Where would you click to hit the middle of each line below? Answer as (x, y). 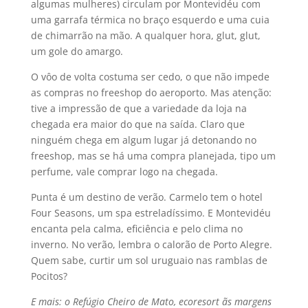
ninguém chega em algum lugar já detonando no (143, 140)
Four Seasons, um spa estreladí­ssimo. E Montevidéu (151, 213)
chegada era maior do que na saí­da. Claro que (137, 124)
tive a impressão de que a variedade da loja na (139, 108)
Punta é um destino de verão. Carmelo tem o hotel (146, 197)
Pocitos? (49, 276)
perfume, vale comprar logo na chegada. (124, 172)
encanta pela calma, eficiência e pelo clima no (136, 229)
